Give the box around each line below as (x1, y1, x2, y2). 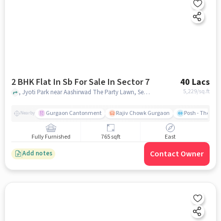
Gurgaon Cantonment (45, 109, 102, 117)
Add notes (22, 149, 52, 158)
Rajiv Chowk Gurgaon (115, 109, 170, 117)
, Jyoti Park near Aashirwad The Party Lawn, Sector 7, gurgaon (143, 88, 150, 97)
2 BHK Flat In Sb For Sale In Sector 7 (107, 75, 149, 88)
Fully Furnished (31, 133, 71, 142)
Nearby (20, 110, 35, 117)
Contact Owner (150, 148, 204, 159)
